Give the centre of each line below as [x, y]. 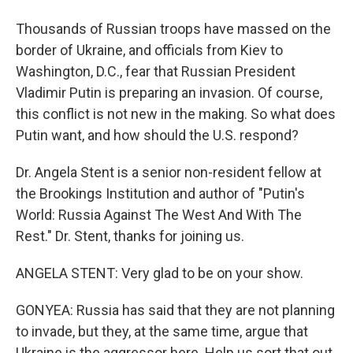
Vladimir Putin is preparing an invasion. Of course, [169, 93]
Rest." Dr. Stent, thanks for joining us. [130, 236]
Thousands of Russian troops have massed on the [173, 29]
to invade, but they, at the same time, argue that [162, 331]
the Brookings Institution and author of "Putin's [160, 193]
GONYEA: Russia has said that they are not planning [175, 310]
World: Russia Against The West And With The [159, 215]
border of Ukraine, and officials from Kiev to [149, 50]
